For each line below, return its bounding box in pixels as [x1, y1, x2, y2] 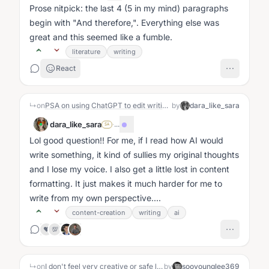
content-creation [72, 208, 125, 217]
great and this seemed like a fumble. [29, 32, 172, 42]
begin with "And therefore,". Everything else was [29, 17, 219, 28]
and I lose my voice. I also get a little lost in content [29, 164, 229, 174]
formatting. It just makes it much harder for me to [29, 178, 222, 189]
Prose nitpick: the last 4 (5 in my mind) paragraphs [29, 3, 228, 13]
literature [72, 47, 100, 56]
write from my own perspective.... [29, 193, 161, 203]
